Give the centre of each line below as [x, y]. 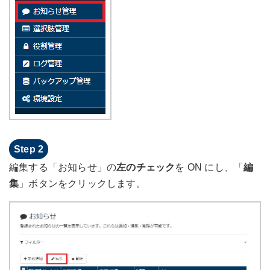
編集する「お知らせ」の [63, 168]
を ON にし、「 [209, 168]
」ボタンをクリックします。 [82, 184]
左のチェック [146, 168]
